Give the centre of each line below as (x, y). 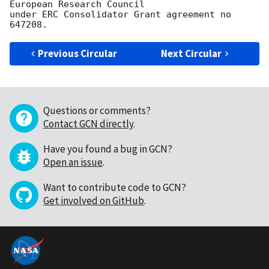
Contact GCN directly (88, 124)
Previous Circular (78, 54)
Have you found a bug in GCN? (108, 149)
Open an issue (73, 162)
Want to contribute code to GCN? (115, 188)
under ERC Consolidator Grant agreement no (120, 15)
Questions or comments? (97, 111)
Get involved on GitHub (94, 201)
